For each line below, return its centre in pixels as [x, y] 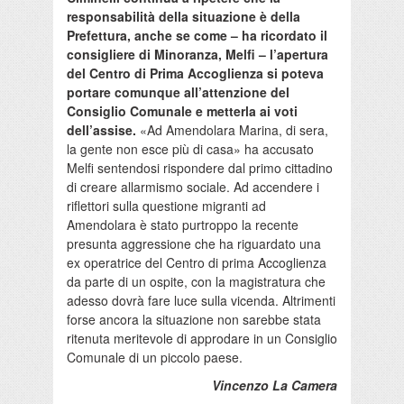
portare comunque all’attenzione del [178, 92]
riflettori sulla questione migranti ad [166, 206]
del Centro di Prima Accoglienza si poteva [195, 73]
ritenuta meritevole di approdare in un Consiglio [202, 339]
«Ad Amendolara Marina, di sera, [232, 130]
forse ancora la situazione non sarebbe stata [194, 320]
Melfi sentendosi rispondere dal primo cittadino [200, 168]
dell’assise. [101, 130]
